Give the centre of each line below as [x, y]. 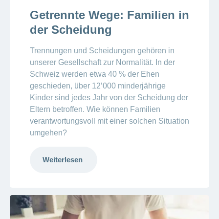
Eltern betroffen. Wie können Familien [95, 109]
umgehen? [48, 133]
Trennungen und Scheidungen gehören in [102, 51]
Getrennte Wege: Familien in [109, 15]
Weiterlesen [63, 160]
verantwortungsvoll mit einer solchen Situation [109, 121]
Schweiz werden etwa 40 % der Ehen [94, 74]
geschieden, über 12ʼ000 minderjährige [98, 86]
